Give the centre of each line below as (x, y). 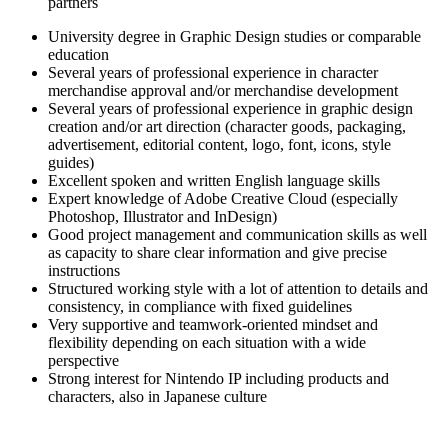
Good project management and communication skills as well (237, 234)
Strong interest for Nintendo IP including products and (218, 378)
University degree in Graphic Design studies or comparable (234, 36)
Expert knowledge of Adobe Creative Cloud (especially (223, 198)
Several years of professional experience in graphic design (230, 108)
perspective (83, 360)
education (78, 54)
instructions (84, 270)
